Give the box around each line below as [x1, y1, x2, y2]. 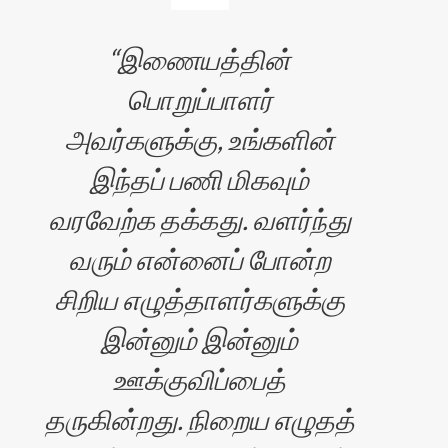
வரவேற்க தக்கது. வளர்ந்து [48, 202, 351, 236]
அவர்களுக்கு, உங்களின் [64, 122, 335, 156]
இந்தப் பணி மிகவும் [90, 162, 310, 196]
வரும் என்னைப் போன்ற [68, 242, 331, 276]
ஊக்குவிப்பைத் [113, 362, 287, 396]
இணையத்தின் [118, 42, 292, 76]
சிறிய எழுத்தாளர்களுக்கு [54, 282, 345, 316]
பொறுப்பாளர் [126, 82, 273, 116]
